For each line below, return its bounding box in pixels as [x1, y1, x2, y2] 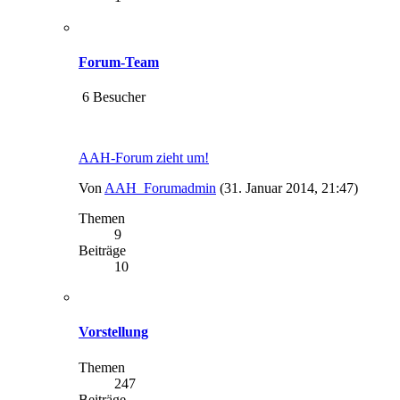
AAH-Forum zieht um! [79, 150, 209, 166]
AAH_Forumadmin [104, 180, 216, 196]
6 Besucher [79, 89, 146, 105]
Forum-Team [79, 54, 159, 70]
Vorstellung [79, 324, 148, 340]
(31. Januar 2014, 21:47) [220, 180, 358, 196]
